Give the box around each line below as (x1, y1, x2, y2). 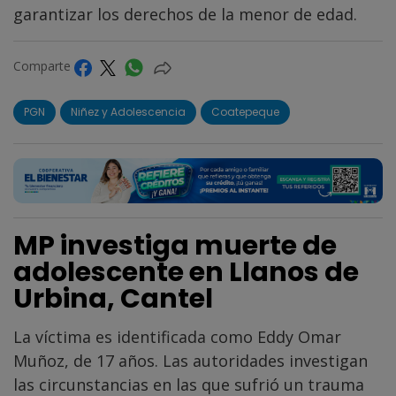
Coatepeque (211, 103, 279, 119)
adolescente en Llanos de (13, 254, 359, 292)
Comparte (13, 57, 74, 75)
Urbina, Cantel (13, 280, 213, 318)
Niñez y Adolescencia (71, 103, 186, 119)
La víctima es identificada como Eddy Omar (13, 326, 341, 348)
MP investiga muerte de (13, 227, 337, 265)
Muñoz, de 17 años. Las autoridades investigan (13, 350, 368, 372)
